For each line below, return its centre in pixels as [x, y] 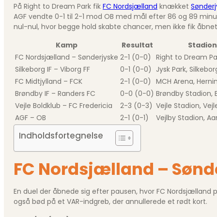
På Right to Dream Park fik [58, 6]
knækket [174, 6]
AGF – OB [31, 117]
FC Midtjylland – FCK [49, 81]
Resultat [137, 45]
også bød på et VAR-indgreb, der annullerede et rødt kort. [110, 201]
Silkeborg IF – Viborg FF [53, 69]
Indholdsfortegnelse [61, 135]
